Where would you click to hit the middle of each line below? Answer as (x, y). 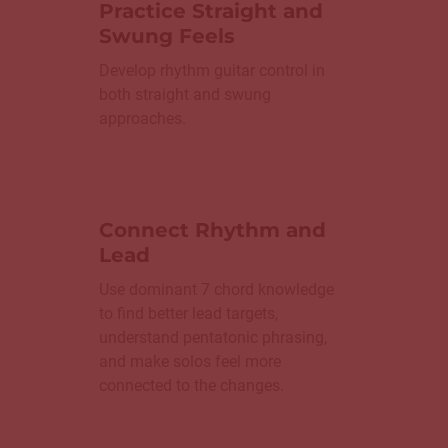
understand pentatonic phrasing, (213, 337)
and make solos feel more (190, 361)
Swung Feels (167, 35)
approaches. (142, 118)
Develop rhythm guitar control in (212, 70)
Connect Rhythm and (212, 229)
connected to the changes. (191, 385)
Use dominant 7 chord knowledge (216, 289)
